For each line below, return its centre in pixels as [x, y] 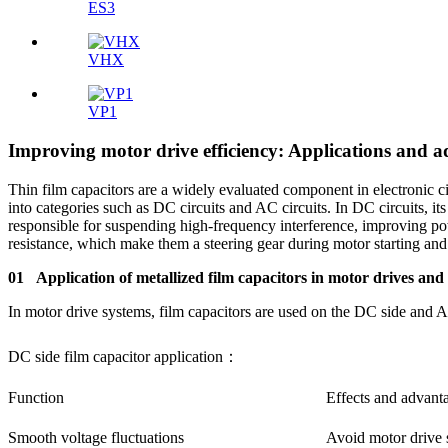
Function [36, 397]
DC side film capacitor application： [123, 356]
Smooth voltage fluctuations [96, 437]
